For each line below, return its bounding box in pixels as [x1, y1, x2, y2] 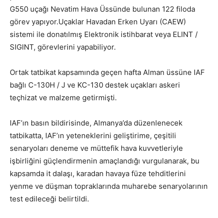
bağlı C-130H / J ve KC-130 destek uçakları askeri [10, 80, 180, 90]
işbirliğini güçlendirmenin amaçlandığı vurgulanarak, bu [10, 156, 200, 165]
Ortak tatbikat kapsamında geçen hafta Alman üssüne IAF [10, 68, 205, 77]
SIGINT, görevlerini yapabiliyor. [10, 42, 116, 52]
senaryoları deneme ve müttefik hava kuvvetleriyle [10, 144, 183, 153]
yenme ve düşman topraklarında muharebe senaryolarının [10, 182, 208, 191]
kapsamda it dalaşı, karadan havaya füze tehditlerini [10, 169, 186, 178]
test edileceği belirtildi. [10, 194, 89, 203]
